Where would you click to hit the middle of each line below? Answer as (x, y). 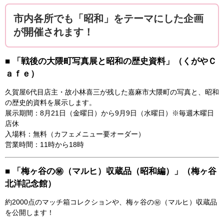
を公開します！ (29, 212)
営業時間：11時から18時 (48, 144)
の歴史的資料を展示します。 (50, 102)
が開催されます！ (53, 32)
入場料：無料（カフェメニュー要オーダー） (75, 134)
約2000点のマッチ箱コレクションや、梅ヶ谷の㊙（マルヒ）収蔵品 (111, 202)
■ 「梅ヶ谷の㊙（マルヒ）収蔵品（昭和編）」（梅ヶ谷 (111, 171)
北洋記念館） (30, 183)
